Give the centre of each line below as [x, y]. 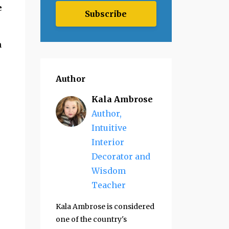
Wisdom [108, 170]
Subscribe [106, 14]
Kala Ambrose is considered [105, 206]
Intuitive [109, 128]
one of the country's [91, 219]
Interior [108, 142]
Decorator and [121, 156]
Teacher [108, 185]
